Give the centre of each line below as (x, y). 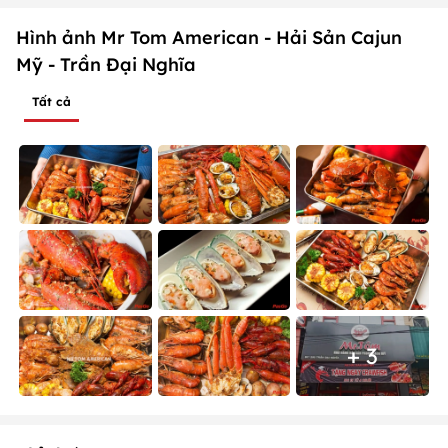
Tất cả (51, 101)
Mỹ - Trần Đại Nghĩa (106, 64)
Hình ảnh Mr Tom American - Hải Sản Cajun (209, 37)
